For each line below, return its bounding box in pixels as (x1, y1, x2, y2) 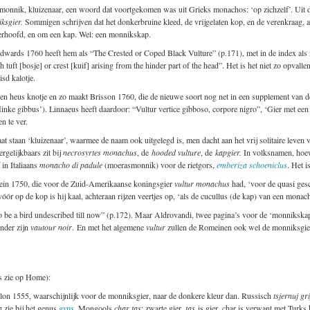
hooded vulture (152, 146, 201, 158)
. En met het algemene (72, 221, 146, 232)
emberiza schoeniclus (217, 158, 287, 170)
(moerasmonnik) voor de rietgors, (102, 158, 217, 170)
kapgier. (215, 146, 241, 158)
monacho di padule (39, 158, 102, 170)
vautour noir (30, 221, 72, 232)
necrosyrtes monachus (63, 146, 137, 158)
